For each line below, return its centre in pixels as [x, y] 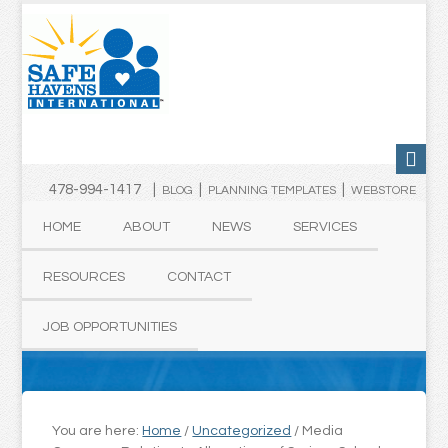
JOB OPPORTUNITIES [110, 327]
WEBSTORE [383, 190]
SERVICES [325, 227]
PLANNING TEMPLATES [271, 190]
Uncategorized [242, 431]
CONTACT [199, 277]
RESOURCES [84, 277]
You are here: [97, 431]
